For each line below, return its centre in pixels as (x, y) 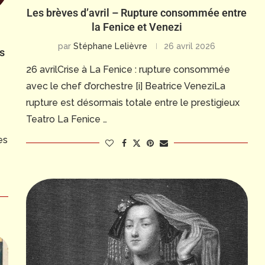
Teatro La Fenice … (66, 119)
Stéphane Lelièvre (111, 46)
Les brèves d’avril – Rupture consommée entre (137, 12)
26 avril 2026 (190, 46)
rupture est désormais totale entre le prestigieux (132, 102)
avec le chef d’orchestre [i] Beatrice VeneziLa (125, 86)
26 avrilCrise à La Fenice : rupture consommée (128, 69)
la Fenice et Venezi (137, 27)
